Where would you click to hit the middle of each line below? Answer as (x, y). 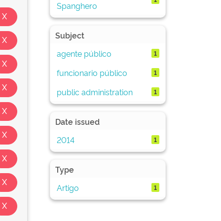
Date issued (77, 121)
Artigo (68, 187)
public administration (94, 92)
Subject (70, 35)
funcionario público (92, 72)
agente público (84, 53)
